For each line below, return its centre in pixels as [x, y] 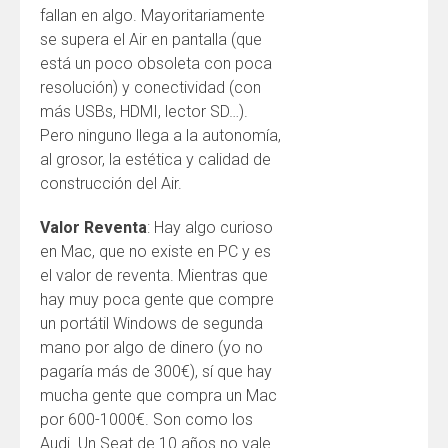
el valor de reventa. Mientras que [154, 275]
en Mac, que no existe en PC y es [155, 251]
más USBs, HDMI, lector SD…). [144, 111]
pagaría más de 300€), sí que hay [156, 371]
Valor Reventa [93, 227]
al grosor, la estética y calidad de [155, 159]
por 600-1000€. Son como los [146, 419]
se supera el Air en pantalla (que [151, 39]
